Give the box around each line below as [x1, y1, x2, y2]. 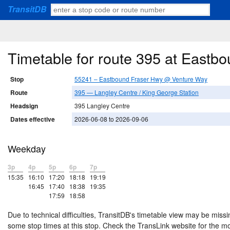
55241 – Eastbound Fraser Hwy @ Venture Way [74, 74, 207, 84]
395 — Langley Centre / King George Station [74, 88, 199, 97]
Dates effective [10, 114, 55, 124]
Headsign [10, 101, 38, 111]
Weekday [8, 142, 46, 156]
